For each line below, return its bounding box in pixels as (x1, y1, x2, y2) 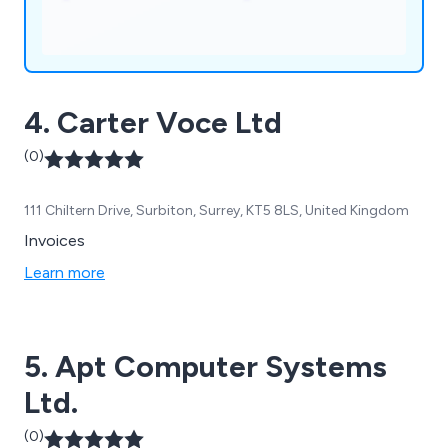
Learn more (24, 262, 105, 282)
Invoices (24, 230, 85, 250)
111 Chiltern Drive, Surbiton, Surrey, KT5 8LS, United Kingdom (24, 201, 409, 219)
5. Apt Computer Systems (24, 347, 387, 385)
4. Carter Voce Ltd (24, 103, 282, 141)
